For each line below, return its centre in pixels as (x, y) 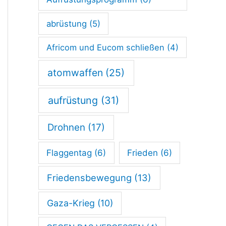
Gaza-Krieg (71, 203)
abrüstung (67, 23)
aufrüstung (73, 100)
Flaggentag (69, 153)
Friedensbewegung (90, 178)
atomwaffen (75, 73)
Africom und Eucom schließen (105, 48)
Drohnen (66, 127)
